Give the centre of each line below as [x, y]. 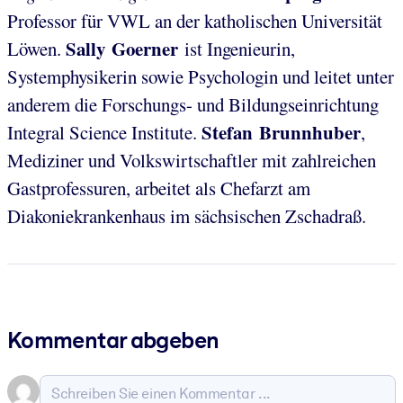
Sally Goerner [125, 49]
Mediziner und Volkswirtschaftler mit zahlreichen [192, 161]
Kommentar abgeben [113, 340]
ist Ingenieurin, [240, 49]
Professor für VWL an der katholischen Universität [195, 21]
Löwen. [36, 49]
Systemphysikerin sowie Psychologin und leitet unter [201, 77]
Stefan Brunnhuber [281, 133]
